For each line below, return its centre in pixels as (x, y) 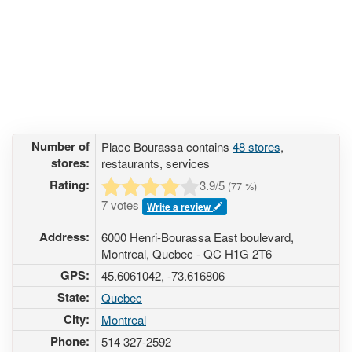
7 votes (122, 205)
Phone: (70, 341)
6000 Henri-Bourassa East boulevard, (198, 237)
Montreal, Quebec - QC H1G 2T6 (187, 253)
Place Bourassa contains (167, 147)
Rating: (70, 185)
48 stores (257, 147)
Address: (64, 236)
